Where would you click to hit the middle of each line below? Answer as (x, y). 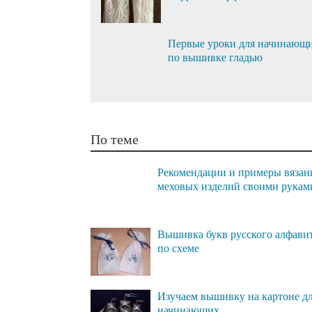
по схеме (178, 248)
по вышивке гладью (215, 57)
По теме (115, 139)
